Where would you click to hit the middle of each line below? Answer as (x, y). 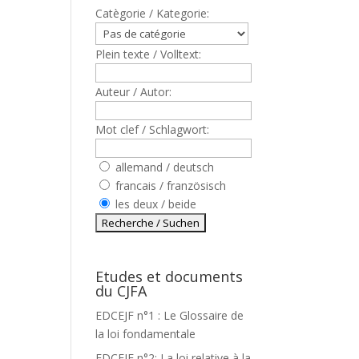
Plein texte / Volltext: (149, 54)
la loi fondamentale (146, 334)
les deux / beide (155, 204)
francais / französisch (169, 186)
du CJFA (121, 291)
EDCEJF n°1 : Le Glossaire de (170, 315)
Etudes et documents (169, 276)
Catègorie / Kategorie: (153, 13)
